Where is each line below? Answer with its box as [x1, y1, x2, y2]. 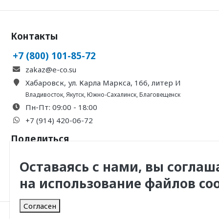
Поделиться [11, 132, 69, 145]
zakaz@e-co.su [25, 65, 76, 75]
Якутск [66, 90, 84, 99]
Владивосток [25, 90, 63, 99]
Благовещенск [139, 90, 180, 99]
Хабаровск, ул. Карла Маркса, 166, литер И [25, 78, 181, 88]
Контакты [11, 30, 58, 43]
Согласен [23, 201, 56, 211]
